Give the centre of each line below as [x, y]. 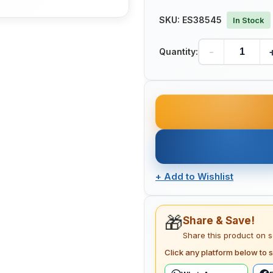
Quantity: [179, 52]
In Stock [249, 20]
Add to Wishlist [199, 177]
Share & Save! [219, 221]
